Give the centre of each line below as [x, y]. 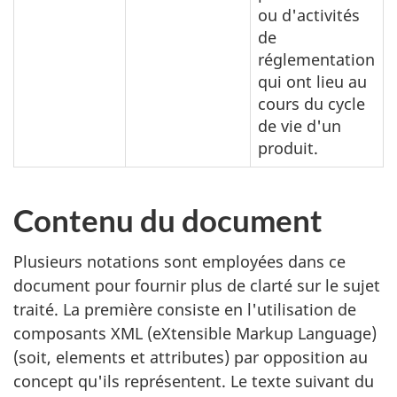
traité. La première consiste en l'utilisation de [185, 309]
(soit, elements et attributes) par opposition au [191, 357]
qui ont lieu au [312, 82]
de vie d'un [300, 126]
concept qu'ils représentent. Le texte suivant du [194, 381]
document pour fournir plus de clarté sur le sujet [197, 285]
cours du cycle [311, 104]
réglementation [316, 59]
